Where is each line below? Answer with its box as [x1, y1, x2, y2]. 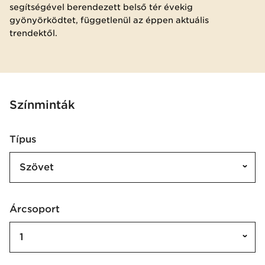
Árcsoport [17, 203, 60, 215]
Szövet [20, 161, 54, 173]
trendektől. [9, 28, 57, 38]
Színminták [9, 97, 75, 112]
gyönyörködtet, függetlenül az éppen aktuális [9, 15, 209, 25]
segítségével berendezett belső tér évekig [9, 2, 193, 12]
